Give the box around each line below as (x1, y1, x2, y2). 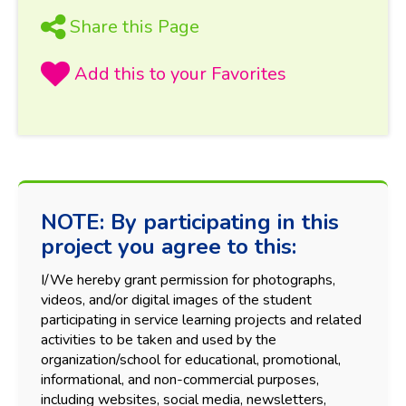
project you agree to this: (41, 231, 296, 261)
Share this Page (70, 14, 199, 39)
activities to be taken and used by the (41, 329, 276, 350)
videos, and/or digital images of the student (41, 289, 312, 310)
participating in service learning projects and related (41, 309, 362, 330)
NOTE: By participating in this (41, 207, 339, 237)
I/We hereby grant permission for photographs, (41, 269, 335, 290)
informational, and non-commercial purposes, (41, 369, 319, 390)
